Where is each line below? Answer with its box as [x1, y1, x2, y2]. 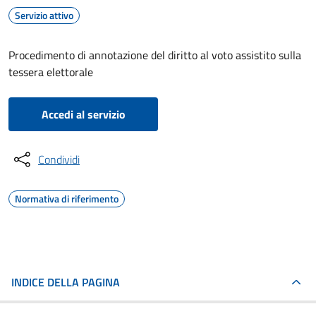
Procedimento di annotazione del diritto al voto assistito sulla [8, 47, 301, 63]
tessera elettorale [8, 63, 93, 80]
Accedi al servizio [41, 106, 126, 123]
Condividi [38, 151, 80, 168]
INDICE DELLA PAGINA [11, 274, 120, 291]
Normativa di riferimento [15, 191, 119, 206]
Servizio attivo [15, 8, 73, 23]
